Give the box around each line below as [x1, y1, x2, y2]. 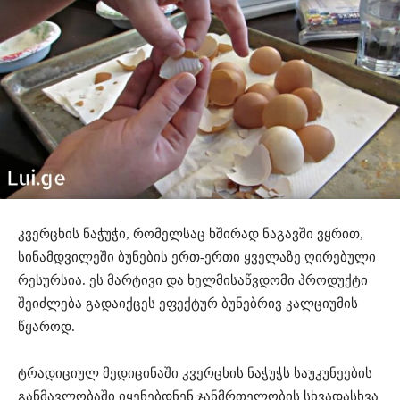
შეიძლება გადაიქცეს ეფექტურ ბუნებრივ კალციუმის [18, 296, 358, 312]
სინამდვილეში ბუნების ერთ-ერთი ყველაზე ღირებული [18, 250, 376, 265]
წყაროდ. [18, 320, 75, 335]
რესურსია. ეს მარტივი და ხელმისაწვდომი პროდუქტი [18, 273, 368, 288]
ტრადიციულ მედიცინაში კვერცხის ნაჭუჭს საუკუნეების [18, 366, 372, 381]
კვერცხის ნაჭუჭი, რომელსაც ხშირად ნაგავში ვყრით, [18, 227, 363, 242]
